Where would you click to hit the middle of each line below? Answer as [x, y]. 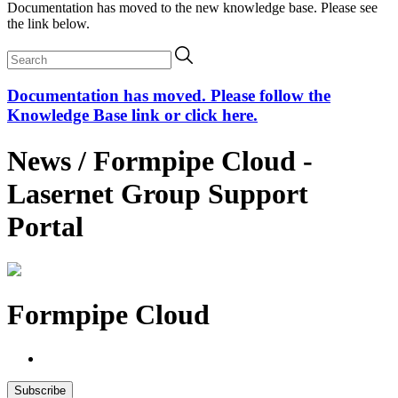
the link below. [48, 24]
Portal [45, 226]
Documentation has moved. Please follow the [169, 96]
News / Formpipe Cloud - [160, 160]
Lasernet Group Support [158, 193]
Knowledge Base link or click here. [132, 115]
